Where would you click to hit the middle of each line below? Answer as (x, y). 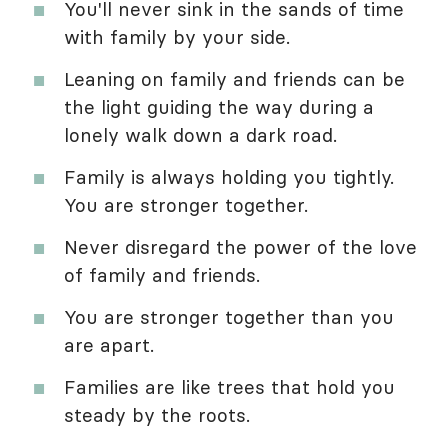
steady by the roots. (157, 415)
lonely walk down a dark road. (200, 135)
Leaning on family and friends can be (234, 79)
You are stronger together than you (229, 317)
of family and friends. (162, 275)
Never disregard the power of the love (240, 247)
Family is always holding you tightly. (229, 177)
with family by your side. (177, 37)
